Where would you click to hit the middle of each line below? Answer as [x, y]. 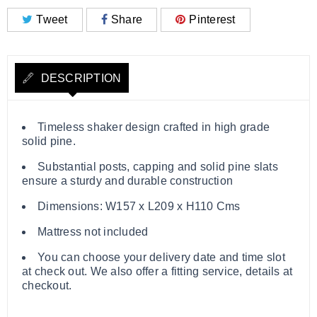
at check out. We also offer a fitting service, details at [157, 271]
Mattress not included [93, 231]
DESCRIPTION [80, 78]
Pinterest [212, 19]
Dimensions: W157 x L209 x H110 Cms [139, 206]
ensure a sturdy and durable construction [127, 180]
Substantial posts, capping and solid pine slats [158, 166]
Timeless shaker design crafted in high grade [154, 127]
